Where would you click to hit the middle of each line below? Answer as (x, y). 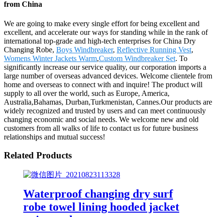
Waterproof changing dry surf (98, 194)
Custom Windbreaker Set (137, 58)
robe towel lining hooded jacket (101, 207)
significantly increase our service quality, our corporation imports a (105, 67)
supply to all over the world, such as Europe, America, (87, 93)
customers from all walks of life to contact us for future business (101, 128)
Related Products (38, 155)
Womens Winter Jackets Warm (50, 58)
